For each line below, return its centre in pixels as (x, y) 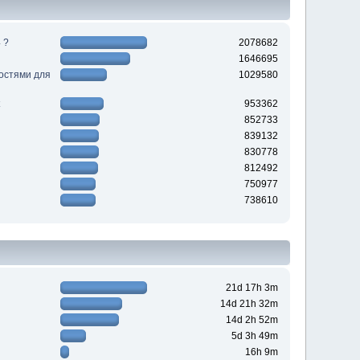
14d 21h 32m (249, 304)
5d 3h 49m (254, 336)
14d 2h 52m (252, 320)
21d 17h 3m (252, 288)
